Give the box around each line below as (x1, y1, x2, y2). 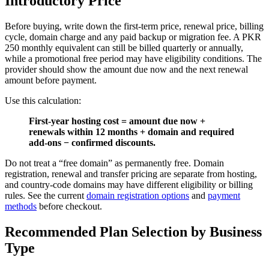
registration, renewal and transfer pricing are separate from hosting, (5, 169, 257, 180)
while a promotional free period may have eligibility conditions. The (5, 53, 262, 64)
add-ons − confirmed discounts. (29, 138, 156, 148)
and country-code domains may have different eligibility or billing (5, 180, 253, 190)
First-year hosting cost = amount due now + (29, 116, 205, 127)
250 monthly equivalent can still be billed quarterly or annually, (5, 43, 243, 53)
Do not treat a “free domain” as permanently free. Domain (5, 158, 224, 169)
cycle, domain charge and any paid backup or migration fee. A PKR (5, 32, 261, 43)
